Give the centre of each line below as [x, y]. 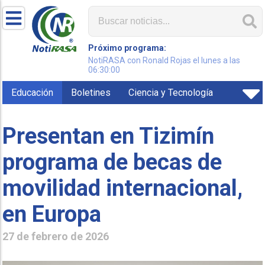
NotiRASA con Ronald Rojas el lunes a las [164, 60]
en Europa [52, 214]
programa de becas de [112, 162]
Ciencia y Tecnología [171, 93]
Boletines [91, 93]
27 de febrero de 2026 [56, 236]
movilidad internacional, [123, 188]
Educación [33, 93]
